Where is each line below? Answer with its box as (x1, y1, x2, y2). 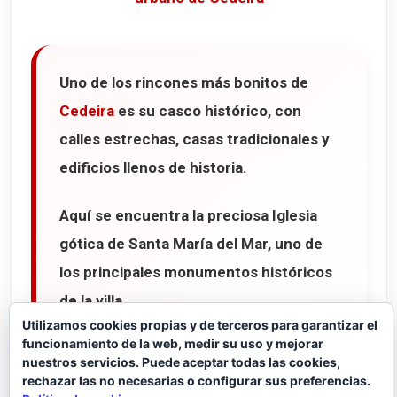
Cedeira (59, 102, 114, 121)
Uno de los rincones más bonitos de (59, 74, 308, 92)
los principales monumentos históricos (59, 263, 332, 282)
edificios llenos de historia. (59, 159, 247, 177)
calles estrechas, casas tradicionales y (59, 130, 330, 149)
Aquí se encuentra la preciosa (59, 206, 272, 225)
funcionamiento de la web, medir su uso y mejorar (22, 336, 323, 351)
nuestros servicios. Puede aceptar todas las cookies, (22, 354, 340, 370)
